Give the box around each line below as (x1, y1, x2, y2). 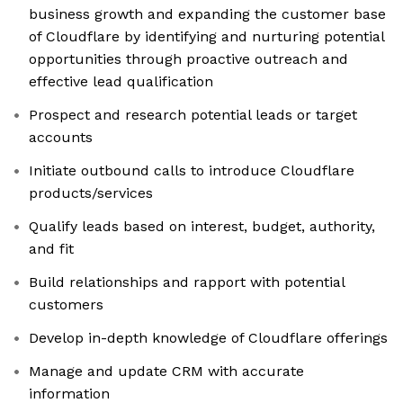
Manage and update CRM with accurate (29, 363, 304, 381)
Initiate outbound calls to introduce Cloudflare (29, 162, 354, 180)
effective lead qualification (29, 73, 213, 91)
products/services (29, 184, 153, 202)
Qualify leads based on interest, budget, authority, (29, 218, 375, 236)
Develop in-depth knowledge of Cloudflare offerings (29, 329, 388, 347)
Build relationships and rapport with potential (29, 273, 345, 291)
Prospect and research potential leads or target (29, 106, 357, 124)
